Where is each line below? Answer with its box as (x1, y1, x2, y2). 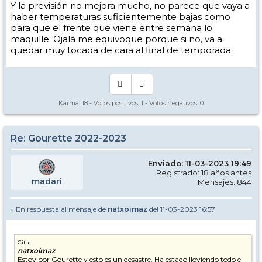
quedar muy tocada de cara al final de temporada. (11, 44, 233, 56)
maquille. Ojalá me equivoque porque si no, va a (11, 33, 222, 45)
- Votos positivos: (88, 99, 141, 108)
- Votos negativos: (143, 99, 200, 108)
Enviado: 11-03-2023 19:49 (148, 158, 251, 168)
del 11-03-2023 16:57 (147, 205, 215, 214)
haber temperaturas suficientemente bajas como (11, 11, 230, 23)
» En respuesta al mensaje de (11, 205, 108, 214)
